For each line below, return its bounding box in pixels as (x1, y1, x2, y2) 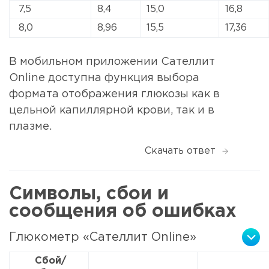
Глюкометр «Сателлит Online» (9, 231, 196, 243)
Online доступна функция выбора (9, 73, 199, 83)
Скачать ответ (145, 147, 216, 156)
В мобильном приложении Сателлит (9, 56, 215, 67)
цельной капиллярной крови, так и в (9, 105, 214, 115)
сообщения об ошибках (9, 204, 237, 220)
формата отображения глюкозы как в (9, 89, 220, 99)
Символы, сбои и (9, 186, 169, 203)
